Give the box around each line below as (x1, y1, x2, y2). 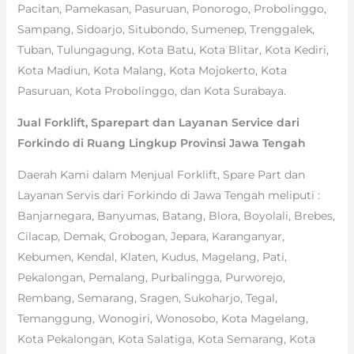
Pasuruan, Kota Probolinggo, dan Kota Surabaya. (17, 83, 286, 98)
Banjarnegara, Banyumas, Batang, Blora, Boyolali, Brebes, (17, 208, 335, 223)
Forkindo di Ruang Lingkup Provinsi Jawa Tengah (17, 135, 306, 150)
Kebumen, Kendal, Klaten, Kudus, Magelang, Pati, (17, 249, 287, 264)
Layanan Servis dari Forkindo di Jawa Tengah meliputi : (17, 187, 320, 202)
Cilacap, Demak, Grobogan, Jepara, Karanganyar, (17, 228, 284, 243)
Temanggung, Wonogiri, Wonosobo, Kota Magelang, (17, 311, 308, 326)
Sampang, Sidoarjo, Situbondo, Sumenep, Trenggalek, (17, 21, 314, 36)
